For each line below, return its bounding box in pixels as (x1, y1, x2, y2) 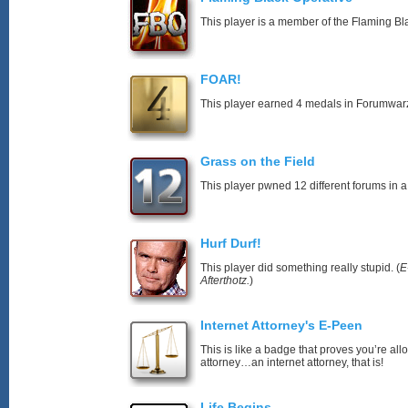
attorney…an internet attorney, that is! (200, 356, 383, 369)
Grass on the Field (200, 154, 315, 168)
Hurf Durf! (200, 236, 261, 250)
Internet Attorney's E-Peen (200, 318, 362, 332)
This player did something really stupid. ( (200, 261, 400, 274)
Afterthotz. (200, 274, 250, 287)
